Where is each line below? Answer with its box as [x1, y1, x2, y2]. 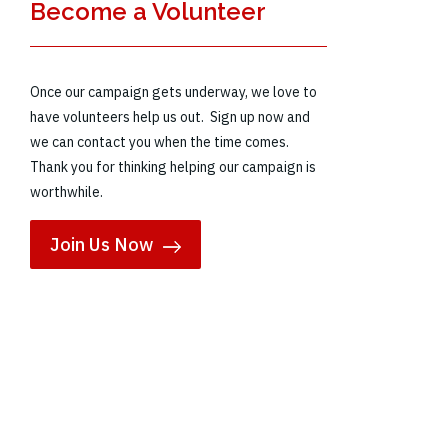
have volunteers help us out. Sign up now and [30, 108, 311, 127]
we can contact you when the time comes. [30, 133, 290, 152]
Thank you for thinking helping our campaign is [30, 158, 317, 177]
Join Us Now [50, 233, 154, 257]
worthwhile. [30, 183, 104, 202]
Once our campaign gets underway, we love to [30, 83, 318, 102]
